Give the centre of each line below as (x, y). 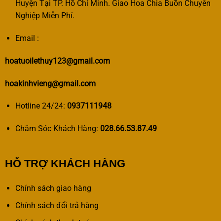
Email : (27, 38)
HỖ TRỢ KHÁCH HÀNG (65, 163)
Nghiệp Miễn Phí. (45, 16)
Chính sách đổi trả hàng (57, 205)
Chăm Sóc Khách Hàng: (57, 129)
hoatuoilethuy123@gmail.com (57, 61)
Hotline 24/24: (41, 106)
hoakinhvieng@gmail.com (50, 83)
